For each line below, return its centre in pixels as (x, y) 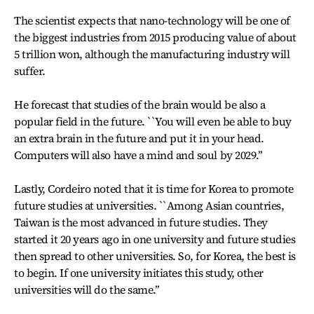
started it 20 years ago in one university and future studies (155, 239)
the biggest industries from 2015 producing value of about (155, 37)
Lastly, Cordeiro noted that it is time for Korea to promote (154, 189)
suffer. (30, 71)
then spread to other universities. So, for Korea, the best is (155, 256)
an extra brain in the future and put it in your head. (139, 138)
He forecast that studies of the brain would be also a (140, 104)
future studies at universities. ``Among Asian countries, (149, 205)
